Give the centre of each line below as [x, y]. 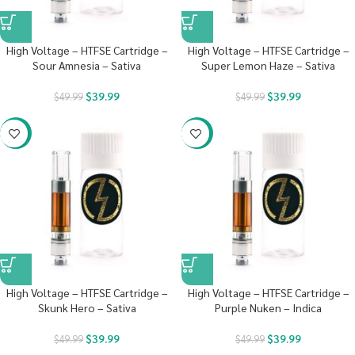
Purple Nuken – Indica [268, 307]
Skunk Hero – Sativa [87, 307]
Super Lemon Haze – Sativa [268, 65]
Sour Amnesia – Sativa [87, 65]
